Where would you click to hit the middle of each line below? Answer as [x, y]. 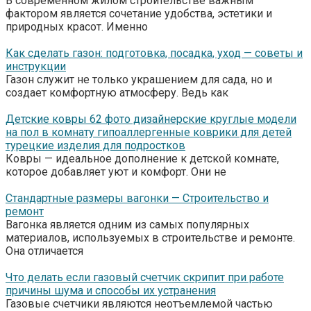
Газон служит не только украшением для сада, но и [139, 79]
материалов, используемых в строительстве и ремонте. [150, 237]
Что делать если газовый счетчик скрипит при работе [145, 277]
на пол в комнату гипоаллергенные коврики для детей [149, 132]
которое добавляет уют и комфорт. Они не [116, 171]
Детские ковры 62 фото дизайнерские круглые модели [151, 119]
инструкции [36, 66]
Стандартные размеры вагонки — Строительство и [137, 198]
